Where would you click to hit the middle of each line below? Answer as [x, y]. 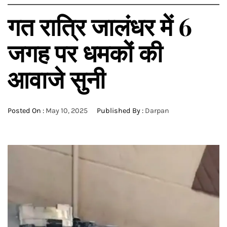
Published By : [120, 111]
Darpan [157, 111]
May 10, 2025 [67, 111]
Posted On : [27, 111]
